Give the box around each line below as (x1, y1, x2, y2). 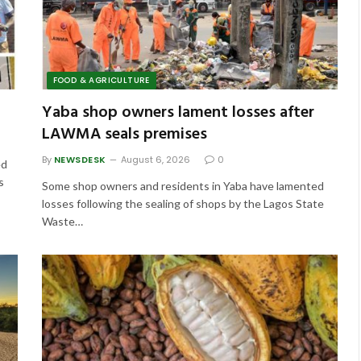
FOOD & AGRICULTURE (52, 74, 150, 87)
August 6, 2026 (120, 153, 190, 167)
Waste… (41, 214, 83, 229)
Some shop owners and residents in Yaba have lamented (41, 179, 324, 193)
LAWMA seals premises (41, 122, 207, 148)
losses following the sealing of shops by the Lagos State (41, 197, 324, 211)
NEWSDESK (53, 153, 106, 167)
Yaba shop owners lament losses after (41, 100, 314, 127)
